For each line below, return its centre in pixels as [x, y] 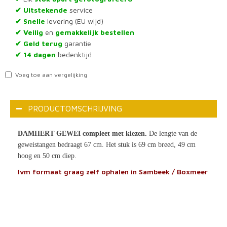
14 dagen [39, 54]
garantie [77, 43]
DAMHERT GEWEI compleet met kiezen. [82, 133]
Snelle [33, 21]
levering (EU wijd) [74, 21]
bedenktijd [74, 54]
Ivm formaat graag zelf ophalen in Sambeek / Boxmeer [113, 171]
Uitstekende [44, 10]
